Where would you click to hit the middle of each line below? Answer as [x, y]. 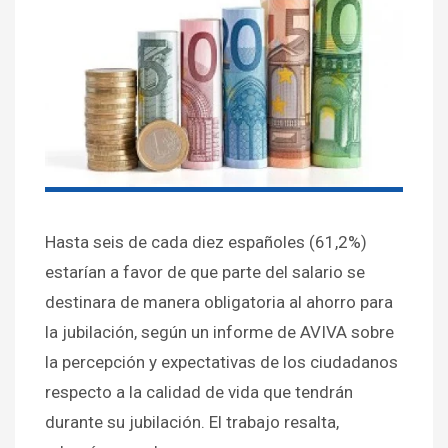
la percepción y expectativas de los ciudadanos [221, 362]
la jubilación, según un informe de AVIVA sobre [219, 332]
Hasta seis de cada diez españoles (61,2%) [206, 242]
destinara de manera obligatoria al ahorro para [219, 302]
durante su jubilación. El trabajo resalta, [192, 422]
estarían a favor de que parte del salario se [205, 272]
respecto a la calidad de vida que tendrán [199, 392]
